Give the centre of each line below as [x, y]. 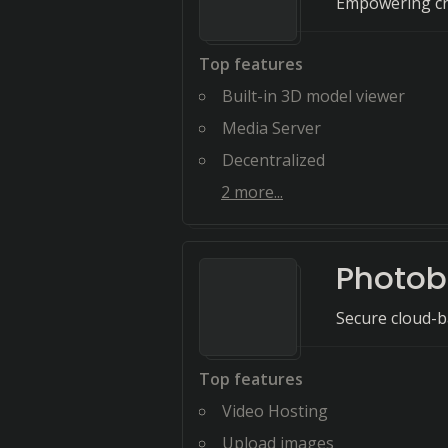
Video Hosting [275, 411]
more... [256, 192]
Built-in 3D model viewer [313, 96]
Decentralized [273, 160]
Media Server [271, 128]
